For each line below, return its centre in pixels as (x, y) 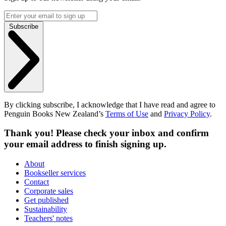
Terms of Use (127, 114)
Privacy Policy (187, 114)
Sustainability (46, 209)
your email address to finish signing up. (85, 144)
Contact (37, 182)
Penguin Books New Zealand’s (55, 114)
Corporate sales (49, 191)
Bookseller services (55, 173)
